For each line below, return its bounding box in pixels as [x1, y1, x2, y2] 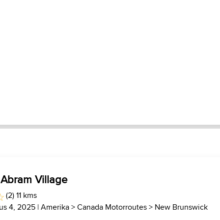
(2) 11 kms [4, 190, 37, 201]
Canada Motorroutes [77, 201, 147, 213]
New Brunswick [155, 201, 208, 213]
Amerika [41, 201, 70, 213]
